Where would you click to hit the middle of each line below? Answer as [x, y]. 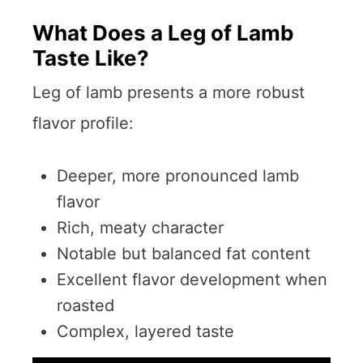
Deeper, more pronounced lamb [178, 175]
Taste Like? [91, 58]
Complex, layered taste [145, 331]
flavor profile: [83, 123]
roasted [85, 305]
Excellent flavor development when [192, 279]
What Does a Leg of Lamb [163, 32]
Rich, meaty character [140, 227]
